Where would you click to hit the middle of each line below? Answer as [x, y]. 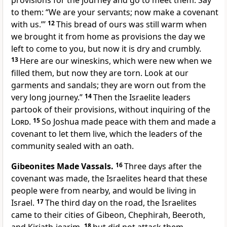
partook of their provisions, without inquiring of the [111, 110]
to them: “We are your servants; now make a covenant [115, 12]
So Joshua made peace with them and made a [129, 122]
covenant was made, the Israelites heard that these [109, 179]
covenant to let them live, [59, 134]
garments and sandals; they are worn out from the [108, 85]
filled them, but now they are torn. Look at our [100, 73]
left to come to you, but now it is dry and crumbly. [106, 49]
